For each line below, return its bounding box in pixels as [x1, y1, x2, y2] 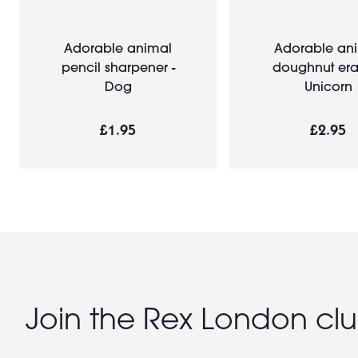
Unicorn [304, 77, 352, 94]
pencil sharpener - [61, 58, 175, 75]
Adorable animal [64, 38, 172, 56]
